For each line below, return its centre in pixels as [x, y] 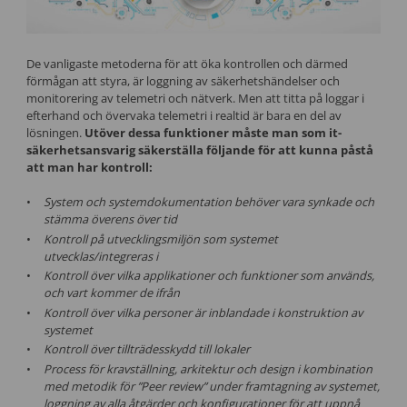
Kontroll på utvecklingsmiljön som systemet [160, 238]
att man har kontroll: [89, 167]
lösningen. [55, 132]
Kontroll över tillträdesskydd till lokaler [146, 349]
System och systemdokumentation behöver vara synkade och [208, 202]
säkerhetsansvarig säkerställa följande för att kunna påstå [199, 149]
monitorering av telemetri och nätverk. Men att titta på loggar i [195, 98]
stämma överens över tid [110, 219]
